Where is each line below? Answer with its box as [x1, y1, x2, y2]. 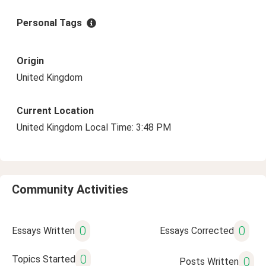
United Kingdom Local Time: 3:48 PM [17, 122, 171, 133]
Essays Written [12, 225, 75, 236]
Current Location [17, 105, 94, 116]
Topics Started [12, 254, 75, 265]
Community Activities [12, 182, 128, 197]
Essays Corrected [159, 225, 234, 236]
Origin [17, 55, 44, 66]
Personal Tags [17, 17, 82, 28]
